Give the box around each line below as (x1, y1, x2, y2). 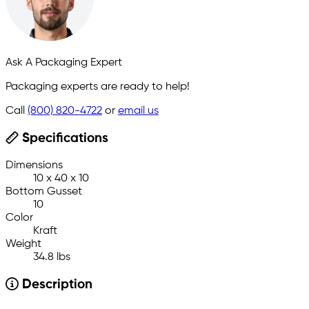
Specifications (18, 132, 108, 146)
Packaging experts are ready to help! (6, 81, 190, 93)
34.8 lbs (33, 252, 70, 263)
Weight (6, 239, 41, 250)
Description (18, 279, 92, 292)
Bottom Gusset (6, 186, 82, 198)
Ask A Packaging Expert (6, 57, 122, 69)
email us (118, 106, 159, 117)
